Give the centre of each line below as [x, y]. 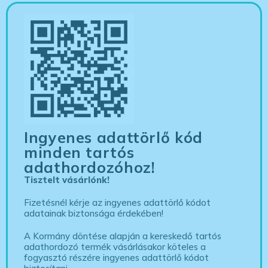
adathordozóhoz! [90, 167]
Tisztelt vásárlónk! [67, 179]
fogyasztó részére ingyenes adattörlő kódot [117, 257]
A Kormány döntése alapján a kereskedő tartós [123, 236]
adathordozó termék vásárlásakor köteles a [115, 246]
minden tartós [79, 152]
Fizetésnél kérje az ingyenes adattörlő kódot [118, 202]
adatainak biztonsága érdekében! [94, 213]
